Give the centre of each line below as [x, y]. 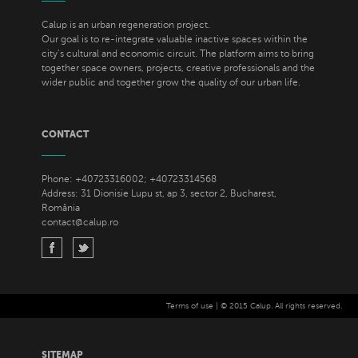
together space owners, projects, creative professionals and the [179, 68]
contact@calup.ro [80, 222]
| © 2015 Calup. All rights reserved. [278, 306]
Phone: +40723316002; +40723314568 [129, 179]
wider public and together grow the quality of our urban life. [171, 82]
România [61, 208]
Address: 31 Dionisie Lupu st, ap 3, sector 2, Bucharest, [159, 193]
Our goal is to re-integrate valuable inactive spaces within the [175, 39]
